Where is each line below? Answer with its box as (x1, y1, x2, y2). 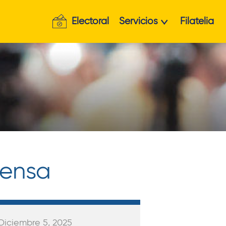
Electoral (72, 15, 109, 27)
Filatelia (180, 15, 214, 27)
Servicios (119, 15, 158, 27)
